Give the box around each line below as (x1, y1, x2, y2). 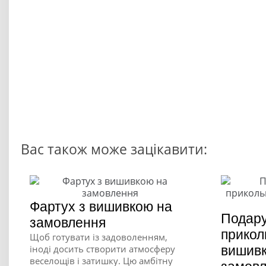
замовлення (30, 214, 106, 230)
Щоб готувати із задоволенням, (30, 230, 167, 243)
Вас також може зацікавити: (21, 139, 207, 159)
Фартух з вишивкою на (30, 198, 172, 214)
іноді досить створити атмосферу (30, 242, 175, 255)
